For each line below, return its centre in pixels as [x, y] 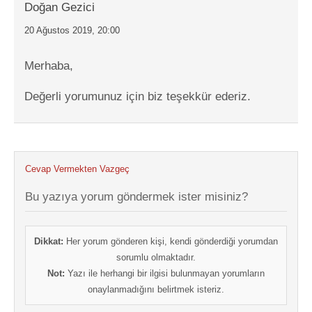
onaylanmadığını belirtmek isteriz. [156, 289]
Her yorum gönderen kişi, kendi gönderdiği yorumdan [171, 241]
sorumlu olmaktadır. [156, 257]
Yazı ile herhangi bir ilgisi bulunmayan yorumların [165, 273]
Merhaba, [49, 65]
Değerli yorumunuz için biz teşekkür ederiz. [138, 96]
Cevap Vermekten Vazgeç [77, 169]
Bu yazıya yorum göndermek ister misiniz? [136, 196]
